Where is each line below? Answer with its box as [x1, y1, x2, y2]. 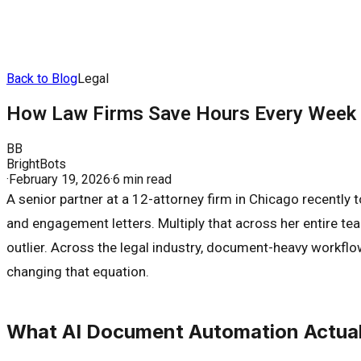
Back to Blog [6, 71, 77, 86]
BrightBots [6, 156, 66, 172]
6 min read [113, 171, 172, 187]
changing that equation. [6, 263, 149, 280]
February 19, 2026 [9, 171, 110, 187]
